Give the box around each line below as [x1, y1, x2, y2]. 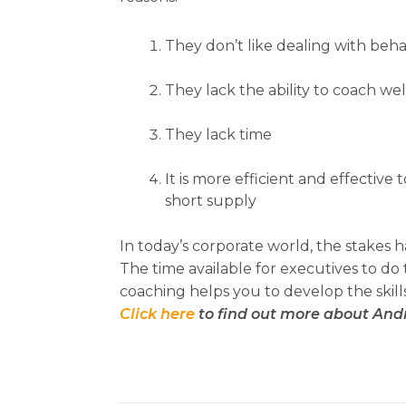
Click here [120, 305, 195, 323]
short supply [165, 192, 256, 209]
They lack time [165, 126, 272, 143]
